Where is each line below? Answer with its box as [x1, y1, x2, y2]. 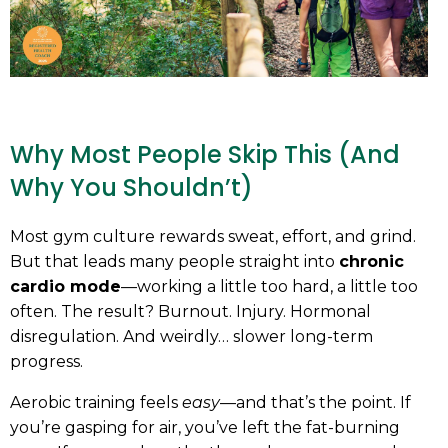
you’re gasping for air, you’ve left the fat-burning [10, 417, 400, 437]
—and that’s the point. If [220, 392, 411, 412]
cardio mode [10, 276, 121, 296]
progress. [10, 351, 83, 371]
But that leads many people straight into [10, 251, 339, 271]
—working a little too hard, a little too [121, 276, 418, 296]
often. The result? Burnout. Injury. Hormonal [10, 301, 371, 321]
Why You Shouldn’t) [10, 170, 253, 204]
